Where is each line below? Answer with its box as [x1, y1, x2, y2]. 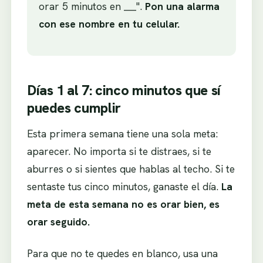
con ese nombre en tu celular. [38, 16, 180, 31]
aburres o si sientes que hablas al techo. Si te [26, 161, 235, 176]
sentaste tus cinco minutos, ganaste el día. [26, 179, 221, 193]
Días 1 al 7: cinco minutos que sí [26, 80, 221, 99]
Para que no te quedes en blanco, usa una [26, 246, 218, 260]
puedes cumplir [26, 98, 121, 117]
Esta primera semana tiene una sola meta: [26, 126, 218, 140]
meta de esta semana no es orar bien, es [26, 197, 220, 211]
